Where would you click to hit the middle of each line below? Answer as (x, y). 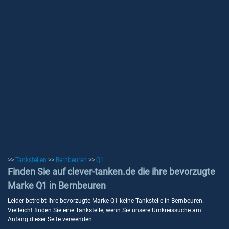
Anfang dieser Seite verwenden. (51, 219)
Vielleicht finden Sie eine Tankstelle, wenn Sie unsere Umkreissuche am (105, 210)
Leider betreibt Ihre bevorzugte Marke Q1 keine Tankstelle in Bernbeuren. (106, 201)
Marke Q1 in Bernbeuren (57, 185)
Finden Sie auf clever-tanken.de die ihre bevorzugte (111, 171)
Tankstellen (31, 160)
